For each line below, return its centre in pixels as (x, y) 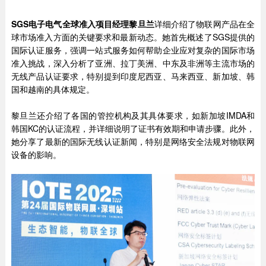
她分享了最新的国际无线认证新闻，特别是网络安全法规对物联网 (133, 142)
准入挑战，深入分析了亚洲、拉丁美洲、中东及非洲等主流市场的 (133, 63)
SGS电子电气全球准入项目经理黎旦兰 (83, 24)
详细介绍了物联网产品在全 (205, 24)
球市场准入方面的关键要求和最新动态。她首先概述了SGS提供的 (133, 37)
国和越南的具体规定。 (53, 89)
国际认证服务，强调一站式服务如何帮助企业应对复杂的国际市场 (133, 50)
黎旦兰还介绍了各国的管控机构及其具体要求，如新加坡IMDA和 (133, 115)
